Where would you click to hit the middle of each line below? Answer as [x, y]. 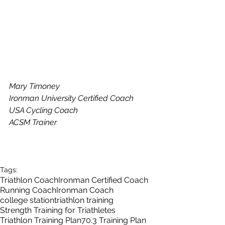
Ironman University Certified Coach [71, 98]
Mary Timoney [34, 86]
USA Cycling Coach [43, 110]
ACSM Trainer [33, 122]
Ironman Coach [85, 190]
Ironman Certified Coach [103, 180]
